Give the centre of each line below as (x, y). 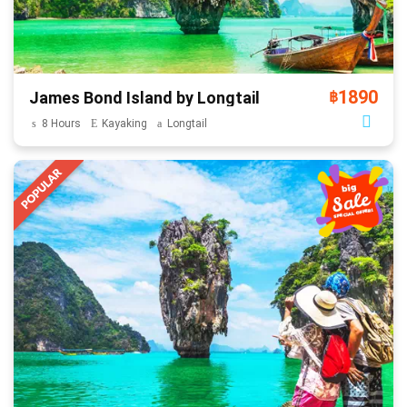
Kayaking (124, 124)
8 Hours (61, 124)
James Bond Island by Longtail (144, 98)
